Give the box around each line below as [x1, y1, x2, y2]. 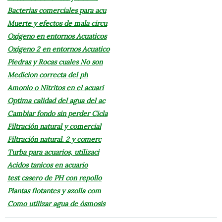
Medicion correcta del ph [7, 70, 88, 79]
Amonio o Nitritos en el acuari [7, 83, 104, 92]
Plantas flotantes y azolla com [7, 186, 101, 195]
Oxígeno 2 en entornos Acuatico [7, 44, 110, 54]
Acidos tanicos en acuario [7, 160, 88, 169]
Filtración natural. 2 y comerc [7, 134, 101, 144]
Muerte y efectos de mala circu [7, 18, 107, 28]
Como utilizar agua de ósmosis [7, 199, 105, 208]
